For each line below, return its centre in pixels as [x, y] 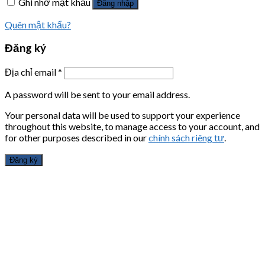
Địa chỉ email [31, 72]
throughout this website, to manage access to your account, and [132, 127]
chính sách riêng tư [186, 138]
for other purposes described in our [77, 138]
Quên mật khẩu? [38, 24]
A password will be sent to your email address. [97, 95]
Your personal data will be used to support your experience [122, 115]
